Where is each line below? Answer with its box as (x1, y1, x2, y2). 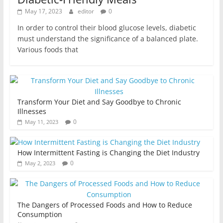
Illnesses (17, 107, 46, 116)
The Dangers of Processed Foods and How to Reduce (17, 200, 192, 210)
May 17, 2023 (24, 7, 62, 16)
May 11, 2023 (24, 118, 58, 126)
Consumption (17, 210, 62, 220)
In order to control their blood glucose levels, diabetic (17, 23, 196, 33)
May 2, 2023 (24, 159, 55, 167)
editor (77, 7, 96, 16)
